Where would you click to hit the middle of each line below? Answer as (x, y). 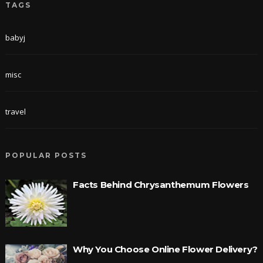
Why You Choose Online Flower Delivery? (165, 249)
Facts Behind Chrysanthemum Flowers (161, 184)
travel (15, 111)
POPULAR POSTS (46, 155)
